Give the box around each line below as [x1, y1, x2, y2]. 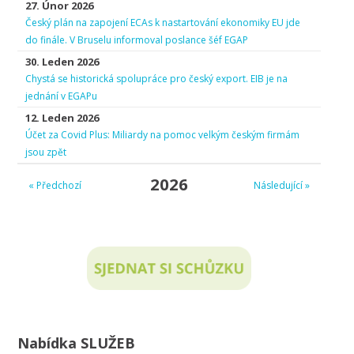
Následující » [254, 179, 310, 192]
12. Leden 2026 [25, 111, 99, 125]
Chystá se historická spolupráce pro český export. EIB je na [25, 72, 288, 85]
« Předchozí [28, 179, 81, 192]
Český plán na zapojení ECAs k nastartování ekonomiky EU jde [25, 16, 300, 29]
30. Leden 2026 [25, 55, 99, 69]
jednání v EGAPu [25, 89, 97, 103]
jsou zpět [25, 145, 66, 159]
